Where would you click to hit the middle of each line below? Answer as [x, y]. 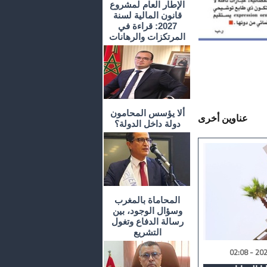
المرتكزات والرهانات [147, 37]
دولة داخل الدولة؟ [147, 124]
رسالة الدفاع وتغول [147, 222]
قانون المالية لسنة [147, 15]
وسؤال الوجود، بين [147, 211]
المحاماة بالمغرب [147, 200]
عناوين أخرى [223, 119]
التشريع [147, 232]
